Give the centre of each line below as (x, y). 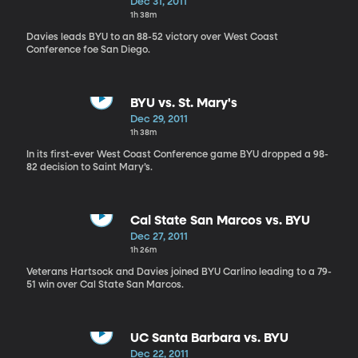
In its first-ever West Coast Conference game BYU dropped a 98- (177, 155)
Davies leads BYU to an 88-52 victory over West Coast (152, 37)
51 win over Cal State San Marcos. (105, 285)
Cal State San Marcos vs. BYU (220, 221)
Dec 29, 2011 (159, 119)
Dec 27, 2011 (159, 237)
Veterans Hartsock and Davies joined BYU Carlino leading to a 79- (179, 272)
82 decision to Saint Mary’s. (89, 167)
